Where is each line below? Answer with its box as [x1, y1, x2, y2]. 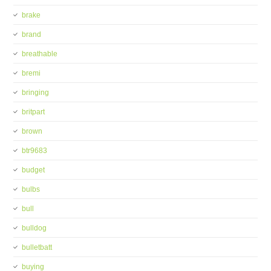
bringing [22, 88, 50, 97]
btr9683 [22, 146, 48, 155]
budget [22, 166, 45, 174]
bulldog [22, 224, 47, 232]
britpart [22, 108, 45, 116]
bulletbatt [22, 243, 53, 252]
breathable [22, 50, 58, 58]
